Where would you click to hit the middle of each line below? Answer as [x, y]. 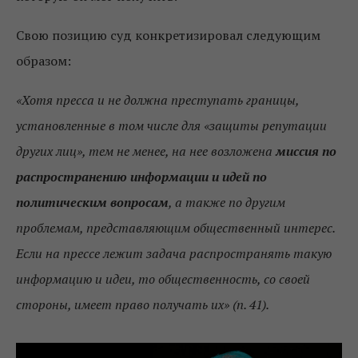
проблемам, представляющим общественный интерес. [175, 228]
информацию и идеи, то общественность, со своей [163, 279]
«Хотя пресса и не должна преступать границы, [157, 100]
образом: [44, 61]
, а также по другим [227, 202]
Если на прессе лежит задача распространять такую [174, 253]
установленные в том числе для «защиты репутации [171, 125]
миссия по [306, 151]
